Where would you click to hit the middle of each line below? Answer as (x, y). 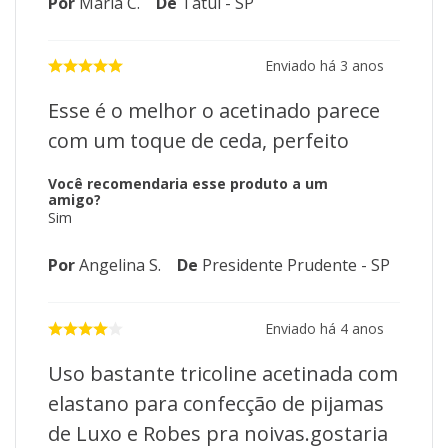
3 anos (362, 66)
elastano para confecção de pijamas (216, 404)
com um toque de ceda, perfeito (198, 141)
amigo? (74, 200)
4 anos (362, 329)
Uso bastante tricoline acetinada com (223, 374)
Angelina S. (120, 265)
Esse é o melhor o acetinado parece (214, 111)
